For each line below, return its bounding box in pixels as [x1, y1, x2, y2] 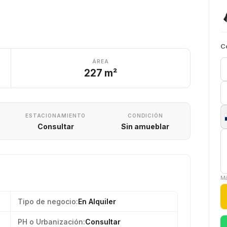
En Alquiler [78, 197, 116, 206]
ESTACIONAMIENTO [25, 112, 86, 119]
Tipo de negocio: [18, 197, 78, 206]
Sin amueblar [121, 122, 170, 131]
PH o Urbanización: [18, 217, 85, 226]
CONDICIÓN [127, 112, 163, 119]
